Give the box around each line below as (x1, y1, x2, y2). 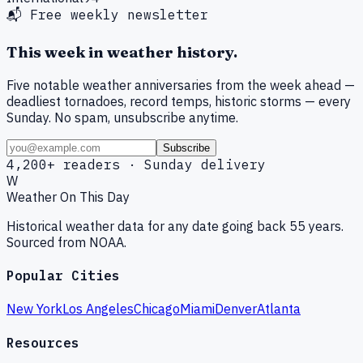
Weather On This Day (6, 188, 130, 205)
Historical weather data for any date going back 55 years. (6, 217, 344, 234)
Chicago (134, 301, 180, 318)
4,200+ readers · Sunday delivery (6, 156, 266, 173)
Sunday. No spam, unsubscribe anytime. (6, 109, 238, 126)
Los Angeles (62, 301, 134, 318)
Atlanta (257, 301, 301, 318)
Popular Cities (6, 267, 120, 284)
